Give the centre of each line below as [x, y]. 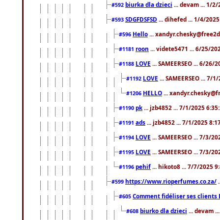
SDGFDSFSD [141, 19]
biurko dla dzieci [164, 211]
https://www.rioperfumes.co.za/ [171, 181]
